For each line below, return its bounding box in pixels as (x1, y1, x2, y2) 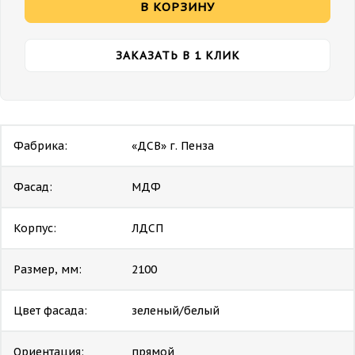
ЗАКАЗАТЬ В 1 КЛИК (115, 48, 240, 63)
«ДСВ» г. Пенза (132, 138, 214, 153)
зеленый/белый (132, 303, 219, 318)
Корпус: (13, 220, 56, 235)
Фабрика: (13, 138, 67, 153)
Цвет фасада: (13, 303, 87, 318)
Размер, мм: (13, 261, 82, 277)
